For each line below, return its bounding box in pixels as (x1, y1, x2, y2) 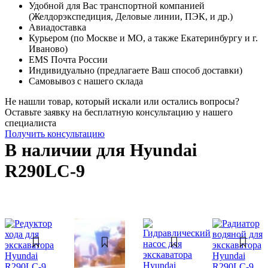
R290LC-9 (5, 160, 85, 181)
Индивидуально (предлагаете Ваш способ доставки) (29, 65, 242, 75)
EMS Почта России (29, 54, 108, 65)
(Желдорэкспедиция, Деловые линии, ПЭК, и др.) (29, 11, 233, 22)
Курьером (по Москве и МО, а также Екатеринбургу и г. (29, 32, 258, 43)
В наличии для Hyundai (5, 139, 197, 160)
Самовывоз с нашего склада (29, 75, 143, 86)
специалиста (5, 117, 56, 128)
